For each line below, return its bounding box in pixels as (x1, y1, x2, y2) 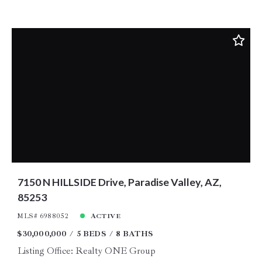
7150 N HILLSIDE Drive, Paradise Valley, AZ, (17, 175, 222, 188)
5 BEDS (76, 228, 106, 239)
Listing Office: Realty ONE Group (17, 245, 156, 257)
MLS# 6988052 (17, 211, 69, 220)
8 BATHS (115, 228, 154, 239)
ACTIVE (90, 211, 121, 220)
